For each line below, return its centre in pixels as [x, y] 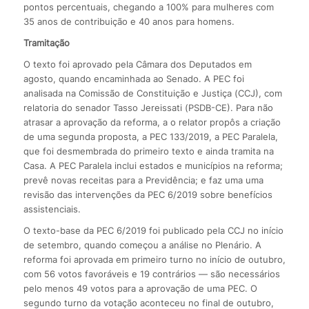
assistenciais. [52, 209]
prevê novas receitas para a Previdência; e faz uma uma [143, 180]
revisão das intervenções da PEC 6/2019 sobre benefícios [148, 194]
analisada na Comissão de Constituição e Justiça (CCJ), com [152, 93]
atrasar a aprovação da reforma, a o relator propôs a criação [152, 122]
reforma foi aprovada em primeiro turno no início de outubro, [154, 259]
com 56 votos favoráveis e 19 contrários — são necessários [151, 273]
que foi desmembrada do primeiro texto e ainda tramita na [148, 151]
